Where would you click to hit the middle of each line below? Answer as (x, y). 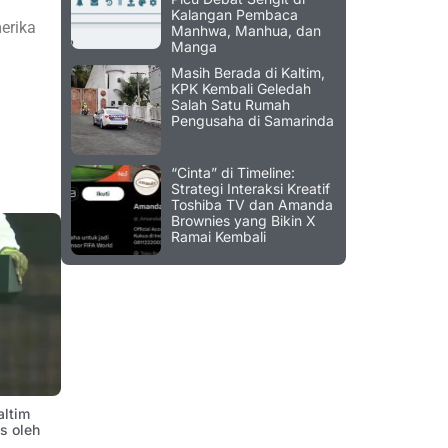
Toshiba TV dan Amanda (252, 205)
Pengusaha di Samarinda (252, 121)
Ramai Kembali (218, 237)
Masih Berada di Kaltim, (248, 73)
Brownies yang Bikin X (243, 221)
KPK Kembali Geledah (241, 89)
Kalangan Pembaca (234, 15)
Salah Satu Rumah (230, 105)
